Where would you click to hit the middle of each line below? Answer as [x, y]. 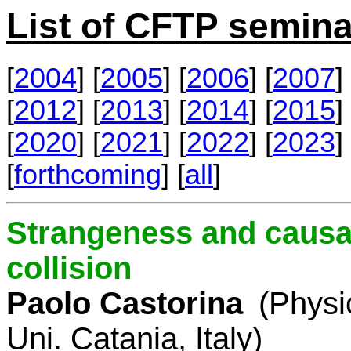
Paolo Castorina [125, 303]
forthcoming [88, 174]
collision [69, 268]
